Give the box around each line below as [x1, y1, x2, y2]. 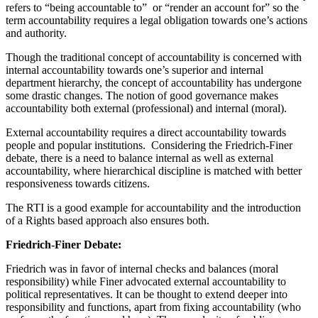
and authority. [6, 27, 67, 40]
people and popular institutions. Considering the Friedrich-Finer [6, 139, 292, 152]
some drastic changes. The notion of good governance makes [6, 89, 278, 102]
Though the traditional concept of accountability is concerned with [6, 51, 302, 64]
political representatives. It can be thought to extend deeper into [6, 288, 287, 301]
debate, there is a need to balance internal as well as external [6, 152, 273, 165]
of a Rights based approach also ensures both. [6, 214, 209, 227]
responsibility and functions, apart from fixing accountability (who [6, 301, 301, 314]
